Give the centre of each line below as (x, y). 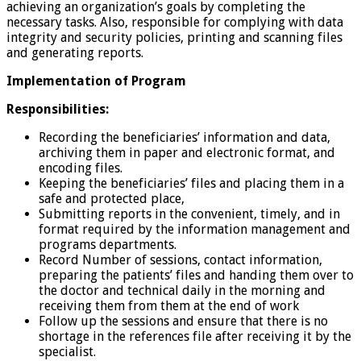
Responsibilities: (58, 110)
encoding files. (81, 168)
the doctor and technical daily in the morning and (182, 291)
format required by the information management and (195, 230)
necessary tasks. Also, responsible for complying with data (175, 23)
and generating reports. (75, 53)
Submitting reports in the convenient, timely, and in (189, 214)
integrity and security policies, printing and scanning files (174, 38)
